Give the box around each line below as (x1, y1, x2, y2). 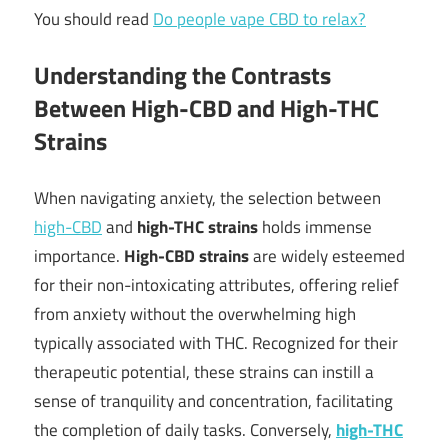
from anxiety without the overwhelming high (34, 300, 356, 327)
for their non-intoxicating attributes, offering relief (34, 271, 399, 298)
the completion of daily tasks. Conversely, (34, 416, 336, 443)
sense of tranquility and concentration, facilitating (34, 387, 393, 414)
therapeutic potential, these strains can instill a (34, 358, 374, 385)
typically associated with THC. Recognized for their (34, 329, 398, 356)
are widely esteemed (249, 242, 405, 269)
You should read (34, 5, 153, 32)
